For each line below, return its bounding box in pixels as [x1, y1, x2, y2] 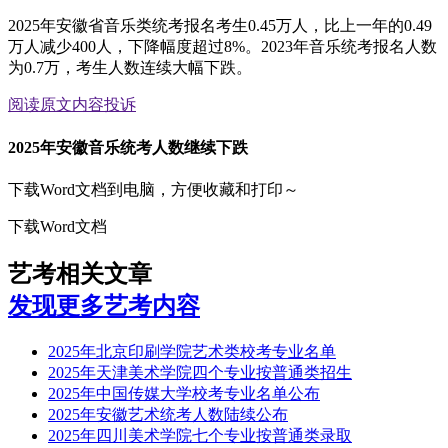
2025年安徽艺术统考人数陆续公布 [48, 405, 288, 423]
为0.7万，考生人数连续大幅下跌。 [8, 59, 252, 77]
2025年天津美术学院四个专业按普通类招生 [48, 363, 352, 381]
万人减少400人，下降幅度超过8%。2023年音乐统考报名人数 [8, 38, 437, 56]
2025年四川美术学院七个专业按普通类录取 [48, 426, 352, 444]
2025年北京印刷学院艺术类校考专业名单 [48, 342, 336, 360]
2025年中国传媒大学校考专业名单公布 [48, 384, 320, 402]
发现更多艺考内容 [8, 292, 200, 319]
